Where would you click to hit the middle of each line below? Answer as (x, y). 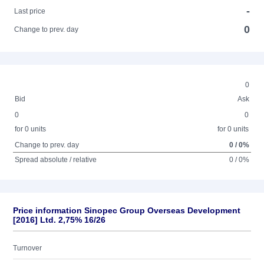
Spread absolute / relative (56, 160)
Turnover (27, 248)
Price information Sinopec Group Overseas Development (127, 210)
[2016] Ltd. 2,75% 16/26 (59, 220)
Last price (30, 11)
